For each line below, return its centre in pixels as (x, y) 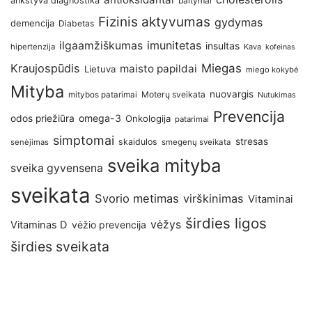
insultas (223, 45)
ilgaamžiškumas (101, 45)
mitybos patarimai (103, 94)
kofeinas (280, 47)
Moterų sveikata (173, 94)
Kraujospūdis (45, 68)
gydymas (239, 22)
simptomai (84, 140)
